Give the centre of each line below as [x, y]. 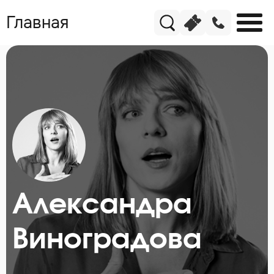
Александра [102, 205]
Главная [37, 23]
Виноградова [107, 240]
